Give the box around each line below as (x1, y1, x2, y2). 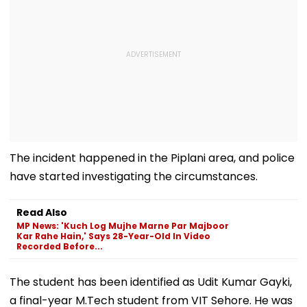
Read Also (16, 205, 67, 219)
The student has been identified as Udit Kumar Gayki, (10, 273, 292, 290)
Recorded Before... (16, 240, 103, 252)
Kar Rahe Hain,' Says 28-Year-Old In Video (16, 230, 210, 242)
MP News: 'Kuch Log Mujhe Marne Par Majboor (16, 219, 229, 232)
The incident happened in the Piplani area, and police (10, 149, 295, 166)
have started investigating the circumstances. (10, 168, 258, 184)
